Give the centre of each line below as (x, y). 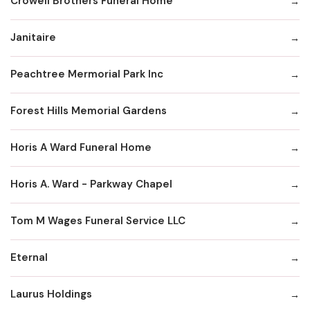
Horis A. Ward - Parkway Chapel (91, 184)
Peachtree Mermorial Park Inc (87, 74)
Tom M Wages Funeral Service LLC (98, 221)
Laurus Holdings (51, 294)
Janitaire (33, 38)
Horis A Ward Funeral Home (81, 148)
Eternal (29, 258)
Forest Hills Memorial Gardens (89, 111)
